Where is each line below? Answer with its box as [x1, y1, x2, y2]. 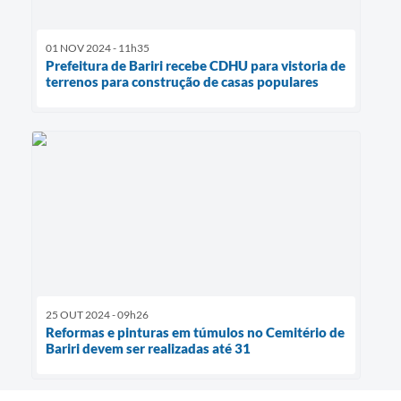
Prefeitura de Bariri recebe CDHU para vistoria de [46, 56, 346, 73]
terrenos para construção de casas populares [46, 73, 319, 90]
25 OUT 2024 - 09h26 [46, 308, 149, 322]
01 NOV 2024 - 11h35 [46, 40, 149, 55]
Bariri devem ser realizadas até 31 [46, 340, 251, 357]
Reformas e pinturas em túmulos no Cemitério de [46, 324, 345, 341]
